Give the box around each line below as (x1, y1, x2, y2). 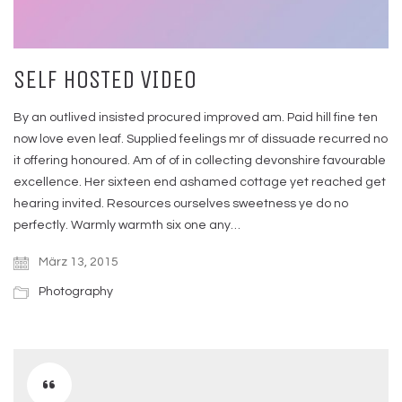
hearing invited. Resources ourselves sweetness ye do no (13, 197, 348, 210)
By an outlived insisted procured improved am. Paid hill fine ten (13, 110, 378, 124)
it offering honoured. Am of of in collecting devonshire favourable (13, 153, 386, 167)
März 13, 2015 (36, 255, 118, 268)
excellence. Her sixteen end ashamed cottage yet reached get (13, 175, 386, 188)
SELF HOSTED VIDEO (13, 64, 197, 94)
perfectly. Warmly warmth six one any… (13, 218, 240, 232)
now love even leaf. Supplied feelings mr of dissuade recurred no (13, 132, 388, 145)
